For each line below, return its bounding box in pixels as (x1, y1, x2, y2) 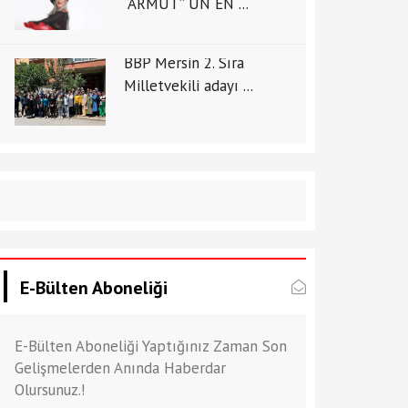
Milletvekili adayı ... (124, 76, 253, 97)
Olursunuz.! (15, 379, 85, 400)
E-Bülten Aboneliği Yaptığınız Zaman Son (15, 335, 287, 356)
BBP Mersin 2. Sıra (124, 53, 244, 74)
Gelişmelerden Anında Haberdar (15, 357, 226, 378)
